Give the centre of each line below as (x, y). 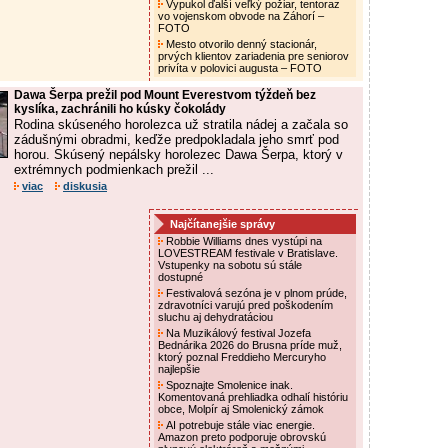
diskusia (85, 186)
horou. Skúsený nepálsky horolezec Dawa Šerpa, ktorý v (178, 154)
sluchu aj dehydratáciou (217, 317)
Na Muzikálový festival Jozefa (237, 333)
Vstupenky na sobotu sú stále (230, 265)
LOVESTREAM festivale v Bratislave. (248, 253)
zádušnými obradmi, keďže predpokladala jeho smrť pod (176, 139)
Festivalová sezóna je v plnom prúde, (255, 293)
